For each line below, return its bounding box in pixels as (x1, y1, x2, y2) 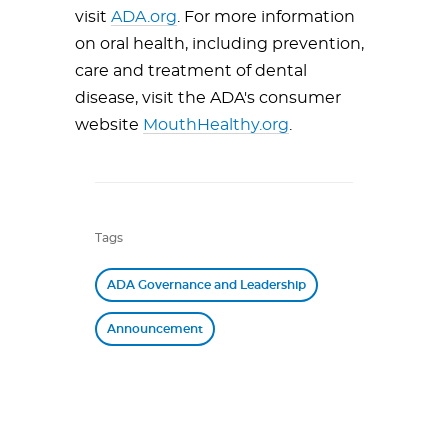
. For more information (177, 9, 355, 25)
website (75, 117, 143, 133)
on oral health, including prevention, (75, 36, 364, 52)
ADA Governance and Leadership (107, 279, 306, 291)
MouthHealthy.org (143, 117, 289, 133)
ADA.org (111, 9, 177, 25)
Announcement (107, 323, 203, 335)
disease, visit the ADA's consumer (75, 90, 341, 106)
